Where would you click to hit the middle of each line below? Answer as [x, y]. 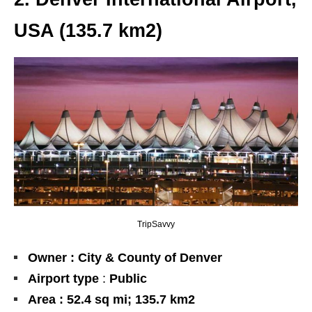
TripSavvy [156, 225]
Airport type [63, 279]
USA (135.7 [66, 31]
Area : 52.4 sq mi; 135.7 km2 [111, 300]
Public [128, 279]
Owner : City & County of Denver [125, 258]
